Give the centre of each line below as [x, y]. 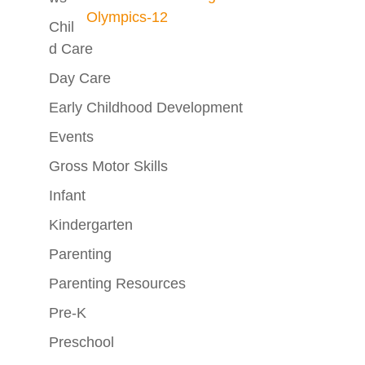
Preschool [81, 342]
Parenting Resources [117, 284]
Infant [67, 196]
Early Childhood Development [145, 108]
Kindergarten [90, 225]
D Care [70, 49]
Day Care [79, 78]
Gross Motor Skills [108, 166]
